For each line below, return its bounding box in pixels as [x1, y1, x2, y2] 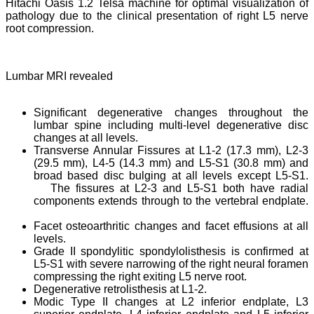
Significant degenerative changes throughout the [34, 106, 308, 118]
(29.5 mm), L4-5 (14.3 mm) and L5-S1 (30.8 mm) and [34, 156, 308, 169]
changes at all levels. [34, 131, 138, 144]
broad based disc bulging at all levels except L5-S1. [34, 169, 308, 182]
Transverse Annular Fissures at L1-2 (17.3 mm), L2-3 [34, 144, 308, 156]
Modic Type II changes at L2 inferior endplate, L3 [34, 295, 308, 308]
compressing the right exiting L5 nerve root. [34, 270, 247, 282]
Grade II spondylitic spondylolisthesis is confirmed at [34, 245, 308, 257]
